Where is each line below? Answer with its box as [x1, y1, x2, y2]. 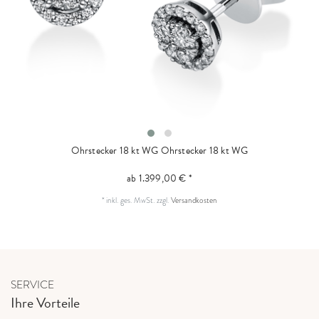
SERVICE [11, 277, 54, 293]
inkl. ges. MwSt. [106, 194, 155, 206]
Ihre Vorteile [11, 292, 80, 314]
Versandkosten [171, 194, 217, 206]
